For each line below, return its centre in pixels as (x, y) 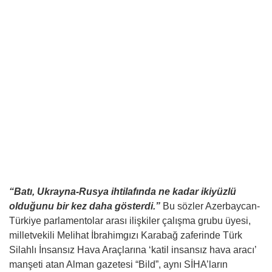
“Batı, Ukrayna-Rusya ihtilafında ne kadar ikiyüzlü (123, 192)
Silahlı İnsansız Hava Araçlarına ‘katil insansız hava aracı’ (133, 250)
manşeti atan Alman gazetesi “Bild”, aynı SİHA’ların (118, 264)
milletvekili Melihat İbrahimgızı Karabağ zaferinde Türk (126, 235)
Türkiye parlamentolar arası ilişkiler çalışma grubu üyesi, (130, 221)
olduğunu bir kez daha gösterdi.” (85, 206)
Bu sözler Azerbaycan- (210, 206)
